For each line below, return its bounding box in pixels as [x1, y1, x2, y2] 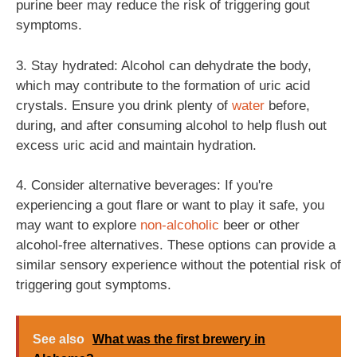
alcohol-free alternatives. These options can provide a [16, 237, 335, 253]
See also [33, 331, 84, 346]
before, [265, 97, 310, 113]
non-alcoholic [140, 218, 219, 233]
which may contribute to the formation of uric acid [16, 77, 310, 93]
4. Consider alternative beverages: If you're [16, 178, 273, 193]
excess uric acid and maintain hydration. [16, 137, 257, 153]
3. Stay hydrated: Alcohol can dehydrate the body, [16, 57, 312, 73]
